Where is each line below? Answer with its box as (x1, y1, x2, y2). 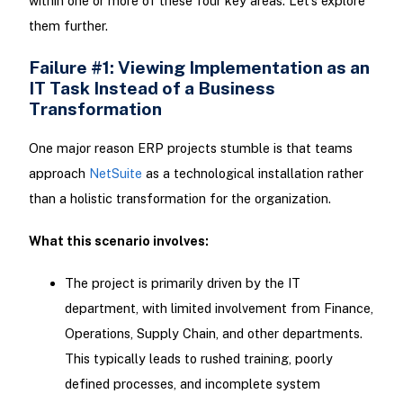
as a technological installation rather (141, 165, 363, 181)
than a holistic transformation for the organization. (28, 190, 331, 206)
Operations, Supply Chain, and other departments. (64, 326, 363, 342)
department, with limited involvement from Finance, (64, 300, 373, 317)
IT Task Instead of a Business (28, 76, 275, 98)
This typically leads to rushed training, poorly (64, 351, 333, 367)
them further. (28, 18, 108, 34)
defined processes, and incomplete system (64, 376, 320, 392)
